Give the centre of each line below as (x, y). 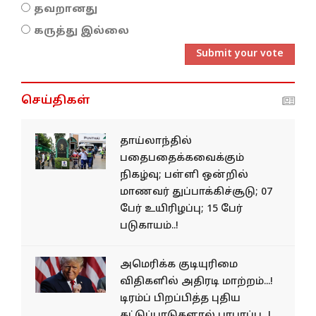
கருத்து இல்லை (81, 31)
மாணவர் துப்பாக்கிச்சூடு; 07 (196, 192)
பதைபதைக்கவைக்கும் (182, 158)
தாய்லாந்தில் (156, 141)
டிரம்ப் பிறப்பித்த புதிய (180, 298)
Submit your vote (240, 54)
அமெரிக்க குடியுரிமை (179, 265)
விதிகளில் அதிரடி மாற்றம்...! (196, 281)
